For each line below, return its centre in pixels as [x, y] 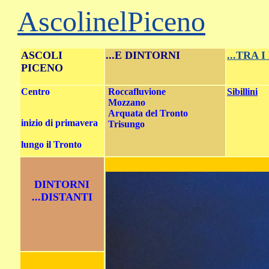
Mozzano [127, 102]
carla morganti [240, 28]
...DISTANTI [62, 197]
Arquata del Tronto [148, 113]
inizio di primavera [59, 123]
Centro [35, 92]
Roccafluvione [138, 92]
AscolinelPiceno [111, 21]
